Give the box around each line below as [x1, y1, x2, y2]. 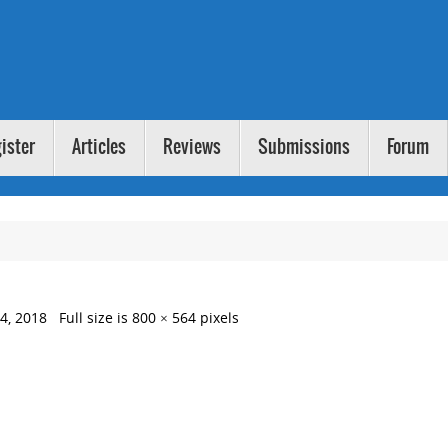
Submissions [258, 137, 350, 159]
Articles [72, 137, 126, 159]
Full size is [59, 309, 133, 327]
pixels [196, 309, 240, 327]
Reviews [163, 137, 221, 159]
